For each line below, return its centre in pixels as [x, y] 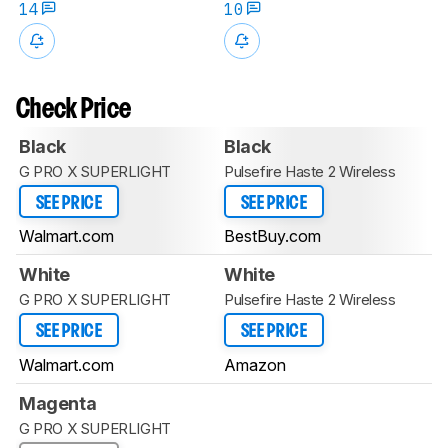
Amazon [255, 364]
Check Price [74, 110]
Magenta [58, 403]
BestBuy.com [272, 236]
